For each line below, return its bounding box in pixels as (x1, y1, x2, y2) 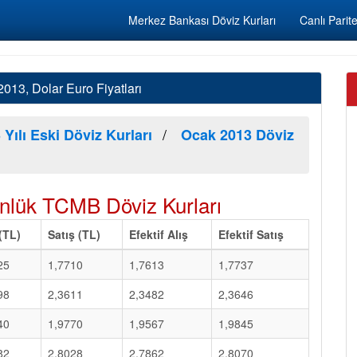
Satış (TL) (48, 226, 100, 242)
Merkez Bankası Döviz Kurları (128, 12, 276, 28)
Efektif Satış (218, 226, 284, 242)
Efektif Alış (129, 226, 188, 242)
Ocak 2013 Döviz (181, 124, 294, 145)
